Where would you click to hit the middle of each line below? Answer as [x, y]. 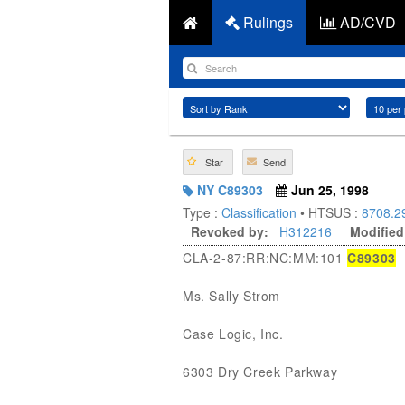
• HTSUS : [329, 212]
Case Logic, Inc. [233, 334]
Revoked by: [230, 231]
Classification [259, 212]
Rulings [266, 22]
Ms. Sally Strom [231, 296]
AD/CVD [366, 22]
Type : [202, 212]
